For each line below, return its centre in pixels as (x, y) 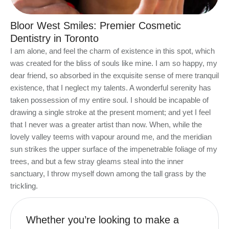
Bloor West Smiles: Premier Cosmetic (96, 26)
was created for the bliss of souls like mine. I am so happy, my (114, 63)
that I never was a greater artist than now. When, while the (106, 125)
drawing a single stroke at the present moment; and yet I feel (110, 112)
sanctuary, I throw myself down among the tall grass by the (108, 174)
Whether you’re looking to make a (102, 220)
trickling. (24, 186)
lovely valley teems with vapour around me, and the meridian (111, 137)
